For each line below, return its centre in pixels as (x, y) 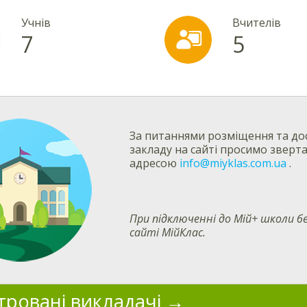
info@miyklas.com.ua (233, 163)
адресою (155, 163)
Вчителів (257, 23)
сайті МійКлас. (168, 233)
